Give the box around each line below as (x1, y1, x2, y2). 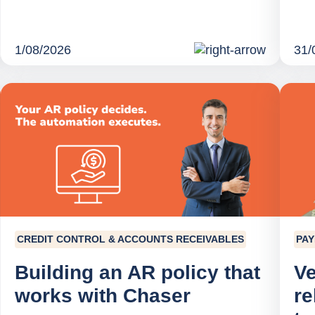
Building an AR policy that (14, 262, 260, 284)
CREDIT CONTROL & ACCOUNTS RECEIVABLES (16, 233, 244, 245)
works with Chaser (14, 285, 191, 307)
